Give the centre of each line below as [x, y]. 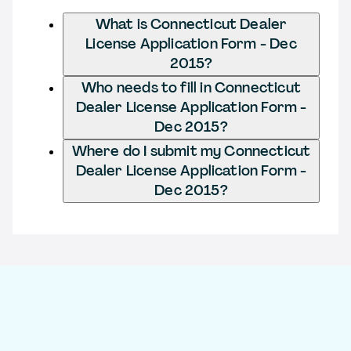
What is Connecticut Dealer [191, 24]
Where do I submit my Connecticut [191, 151]
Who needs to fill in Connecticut [191, 87]
